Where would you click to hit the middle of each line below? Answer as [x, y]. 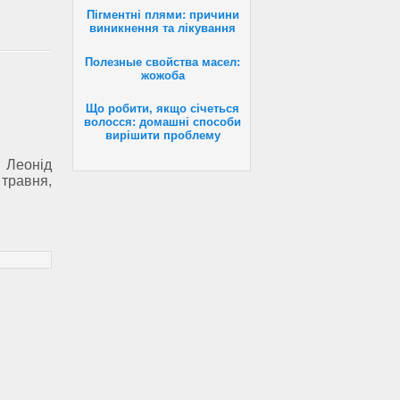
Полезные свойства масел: [162, 62]
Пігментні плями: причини [162, 15]
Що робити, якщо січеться [162, 108]
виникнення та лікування [162, 29]
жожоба [162, 75]
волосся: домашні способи [162, 121]
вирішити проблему [162, 135]
